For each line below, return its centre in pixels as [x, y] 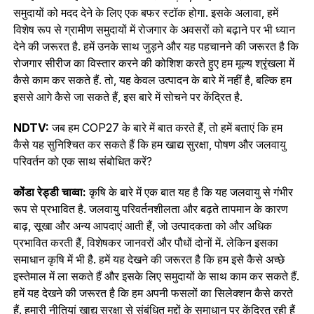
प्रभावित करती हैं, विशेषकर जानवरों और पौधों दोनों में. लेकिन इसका [145, 242]
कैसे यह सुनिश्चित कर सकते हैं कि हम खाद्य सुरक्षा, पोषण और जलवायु [149, 144]
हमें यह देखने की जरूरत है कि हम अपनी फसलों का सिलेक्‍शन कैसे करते [153, 293]
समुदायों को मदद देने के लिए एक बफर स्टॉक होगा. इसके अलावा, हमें [145, 12]
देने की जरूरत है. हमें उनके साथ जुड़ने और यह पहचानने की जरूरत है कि [156, 46]
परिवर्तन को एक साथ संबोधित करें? [82, 161]
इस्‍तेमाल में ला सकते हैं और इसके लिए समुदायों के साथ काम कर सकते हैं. [156, 276]
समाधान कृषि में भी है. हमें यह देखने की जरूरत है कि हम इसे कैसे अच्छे [149, 259]
